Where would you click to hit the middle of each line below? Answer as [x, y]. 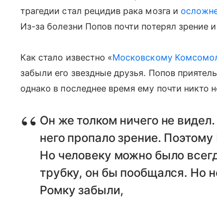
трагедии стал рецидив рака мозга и [101, 11]
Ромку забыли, [82, 190]
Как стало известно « [67, 57]
